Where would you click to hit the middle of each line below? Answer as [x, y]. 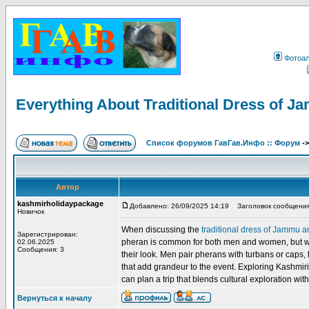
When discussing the [161, 230]
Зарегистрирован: [48, 234]
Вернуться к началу [54, 298]
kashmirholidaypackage [60, 203]
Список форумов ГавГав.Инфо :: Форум [223, 143]
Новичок [31, 211]
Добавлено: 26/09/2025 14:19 [179, 206]
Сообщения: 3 [41, 249]
